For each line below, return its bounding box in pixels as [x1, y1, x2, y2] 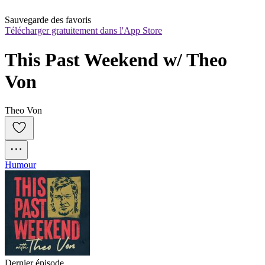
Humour [5, 160, 36, 170]
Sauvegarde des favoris [5, 15, 91, 25]
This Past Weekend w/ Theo [5, 49, 227, 70]
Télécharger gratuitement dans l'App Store [5, 25, 162, 36]
